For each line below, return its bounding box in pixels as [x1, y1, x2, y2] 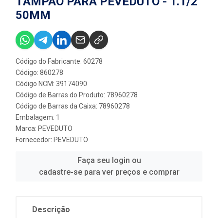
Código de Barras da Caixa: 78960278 [16, 102, 130, 110]
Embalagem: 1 [16, 113, 60, 121]
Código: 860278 [16, 69, 63, 76]
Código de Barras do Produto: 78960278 [16, 91, 138, 99]
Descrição [32, 205, 70, 214]
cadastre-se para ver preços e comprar [38, 167, 180, 177]
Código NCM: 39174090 [16, 80, 87, 88]
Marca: [16, 125, 38, 132]
